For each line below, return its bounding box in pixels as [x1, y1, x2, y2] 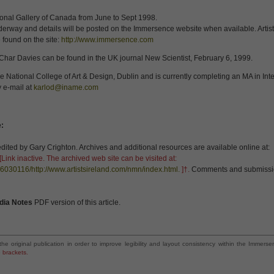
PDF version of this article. [32, 198, 120, 207]
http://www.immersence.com [61, 35, 154, 44]
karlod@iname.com [34, 83, 98, 92]
